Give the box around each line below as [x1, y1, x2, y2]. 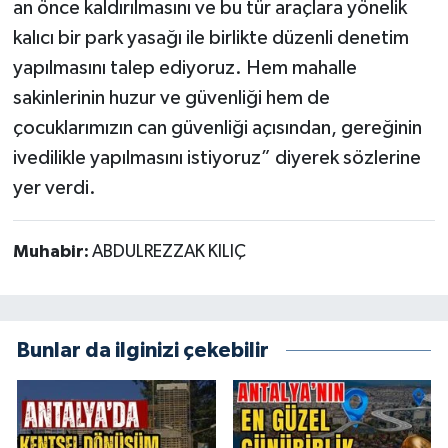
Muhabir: [12, 242, 92, 261]
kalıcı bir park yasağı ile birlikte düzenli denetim [12, 27, 409, 48]
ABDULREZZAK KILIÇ [91, 242, 246, 261]
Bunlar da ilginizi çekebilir [17, 339, 269, 361]
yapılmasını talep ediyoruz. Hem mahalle [12, 57, 357, 78]
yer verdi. [12, 177, 96, 198]
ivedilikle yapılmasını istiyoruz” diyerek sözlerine [12, 147, 421, 168]
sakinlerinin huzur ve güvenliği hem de [12, 87, 330, 108]
